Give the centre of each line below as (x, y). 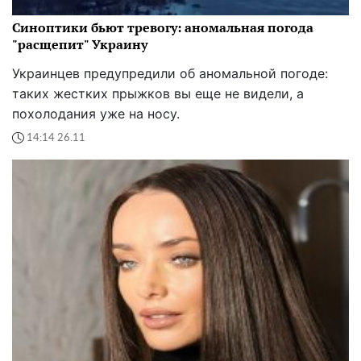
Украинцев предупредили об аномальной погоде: (170, 74)
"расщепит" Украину (80, 45)
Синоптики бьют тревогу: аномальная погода (163, 28)
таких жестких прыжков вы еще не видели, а (158, 94)
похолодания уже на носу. (96, 114)
